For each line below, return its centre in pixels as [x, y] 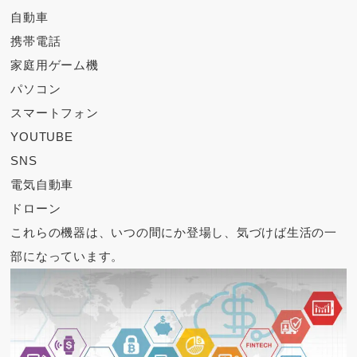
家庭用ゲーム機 [55, 65]
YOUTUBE [42, 136]
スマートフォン [55, 112]
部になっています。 [67, 256]
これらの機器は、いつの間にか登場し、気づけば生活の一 [174, 232]
